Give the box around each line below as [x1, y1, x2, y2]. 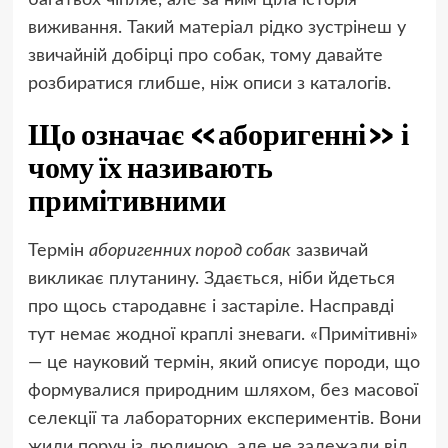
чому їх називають [27, 148, 273, 187]
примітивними [27, 181, 226, 220]
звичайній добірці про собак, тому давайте [27, 47, 383, 66]
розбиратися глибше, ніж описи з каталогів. [27, 75, 391, 94]
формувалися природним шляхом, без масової [27, 382, 418, 401]
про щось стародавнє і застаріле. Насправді [27, 298, 394, 317]
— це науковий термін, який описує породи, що [27, 354, 420, 373]
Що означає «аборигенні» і [27, 115, 409, 154]
